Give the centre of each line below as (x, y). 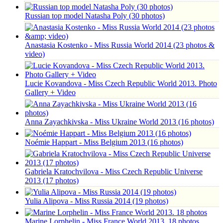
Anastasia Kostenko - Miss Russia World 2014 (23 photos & (120, 45)
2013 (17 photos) (52, 180)
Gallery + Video (50, 92)
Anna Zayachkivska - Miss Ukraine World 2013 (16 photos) (119, 122)
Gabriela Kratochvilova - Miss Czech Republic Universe (114, 171)
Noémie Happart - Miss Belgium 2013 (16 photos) (104, 142)
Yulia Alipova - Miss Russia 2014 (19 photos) (97, 201)
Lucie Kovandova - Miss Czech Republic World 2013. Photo (121, 83)
